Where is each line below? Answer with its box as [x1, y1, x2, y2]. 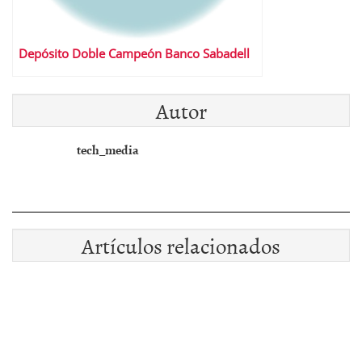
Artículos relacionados [82, 229, 280, 262]
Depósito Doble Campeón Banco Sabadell [19, 45, 250, 62]
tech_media [77, 140, 139, 159]
